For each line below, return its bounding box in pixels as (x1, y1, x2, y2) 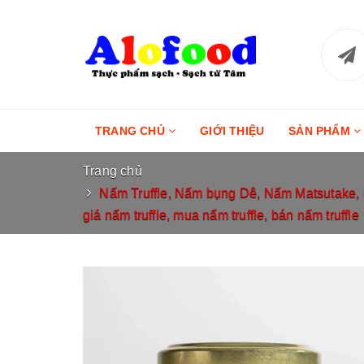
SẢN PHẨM (288, 124, 354, 138)
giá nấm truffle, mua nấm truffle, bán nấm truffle (83, 208, 359, 223)
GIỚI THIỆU (200, 124, 265, 138)
